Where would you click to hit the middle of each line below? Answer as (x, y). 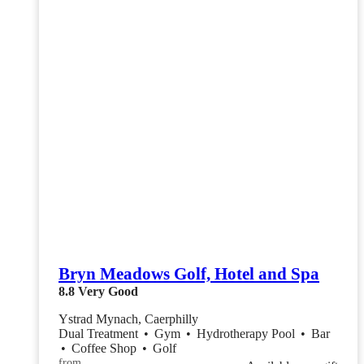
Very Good (108, 291)
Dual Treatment (100, 333)
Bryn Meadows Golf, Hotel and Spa (189, 273)
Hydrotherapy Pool (247, 333)
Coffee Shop (106, 348)
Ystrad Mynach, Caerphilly (128, 318)
